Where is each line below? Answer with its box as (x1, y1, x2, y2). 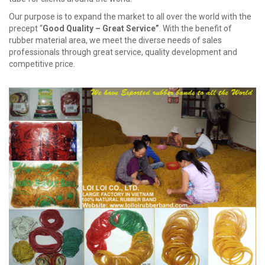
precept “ (9, 23, 43, 33)
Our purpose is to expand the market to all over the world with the (9, 11, 251, 21)
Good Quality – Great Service (43, 23, 156, 33)
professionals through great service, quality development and (9, 47, 237, 57)
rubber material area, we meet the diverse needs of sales (9, 35, 222, 45)
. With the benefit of (159, 23, 232, 33)
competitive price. (9, 59, 75, 69)
